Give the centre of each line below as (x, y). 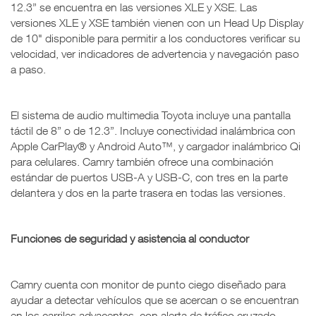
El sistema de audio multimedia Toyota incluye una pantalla (151, 115)
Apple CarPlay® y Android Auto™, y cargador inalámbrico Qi (156, 146)
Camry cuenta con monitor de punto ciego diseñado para (148, 285)
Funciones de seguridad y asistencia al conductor (130, 239)
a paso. (28, 69)
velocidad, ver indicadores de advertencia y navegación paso (155, 54)
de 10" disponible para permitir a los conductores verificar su (156, 38)
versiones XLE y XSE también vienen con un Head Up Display (157, 23)
